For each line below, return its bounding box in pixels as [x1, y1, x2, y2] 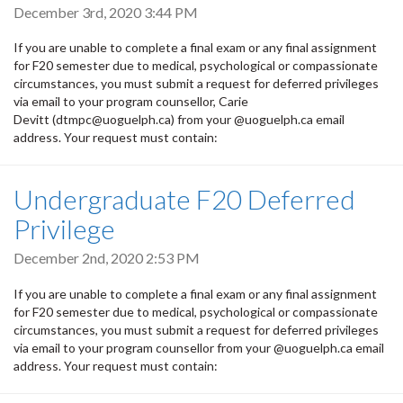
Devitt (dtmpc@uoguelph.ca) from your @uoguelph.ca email [13, 112, 345, 128]
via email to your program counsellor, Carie [13, 94, 248, 110]
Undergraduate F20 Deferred [13, 183, 355, 216]
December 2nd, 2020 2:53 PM [13, 249, 200, 267]
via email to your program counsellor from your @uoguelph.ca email [13, 339, 384, 355]
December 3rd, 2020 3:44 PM [13, 4, 198, 21]
